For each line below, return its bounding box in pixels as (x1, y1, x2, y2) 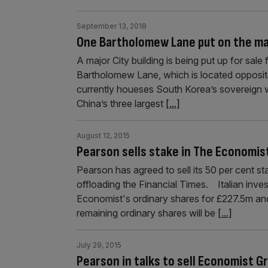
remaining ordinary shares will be (77, 207, 218, 219)
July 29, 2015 (77, 240, 121, 249)
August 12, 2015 (77, 131, 130, 140)
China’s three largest (77, 98, 166, 109)
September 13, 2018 (77, 22, 147, 31)
